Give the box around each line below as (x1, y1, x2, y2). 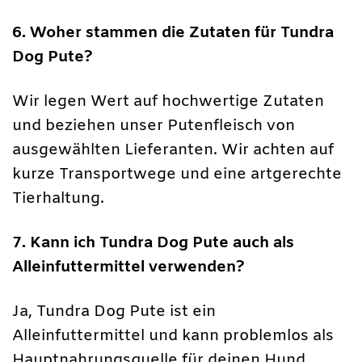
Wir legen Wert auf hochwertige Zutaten (12, 91, 324, 113)
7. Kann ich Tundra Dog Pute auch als (12, 233, 294, 255)
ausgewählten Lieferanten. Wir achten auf (12, 140, 334, 162)
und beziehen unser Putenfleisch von (12, 116, 295, 137)
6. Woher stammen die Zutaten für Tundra (12, 22, 334, 44)
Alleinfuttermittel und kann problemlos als (12, 326, 334, 347)
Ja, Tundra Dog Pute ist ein (12, 301, 216, 323)
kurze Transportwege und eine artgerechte (12, 164, 342, 186)
